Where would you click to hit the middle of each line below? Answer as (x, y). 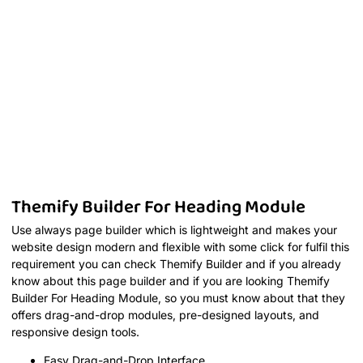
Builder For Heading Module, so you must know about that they (178, 297)
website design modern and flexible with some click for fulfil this (180, 246)
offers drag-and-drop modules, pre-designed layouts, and (165, 314)
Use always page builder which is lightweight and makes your (174, 229)
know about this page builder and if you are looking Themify (171, 280)
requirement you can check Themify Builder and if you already (176, 263)
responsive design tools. (75, 331)
